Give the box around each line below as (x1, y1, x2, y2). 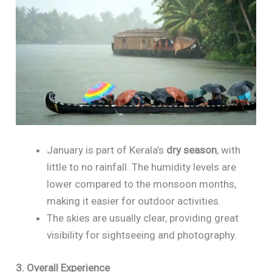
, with (217, 144, 241, 157)
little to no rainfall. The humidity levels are (47, 161, 237, 174)
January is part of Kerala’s (47, 144, 167, 157)
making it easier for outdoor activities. (47, 195, 222, 208)
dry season (166, 144, 217, 157)
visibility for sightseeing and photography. (47, 229, 237, 242)
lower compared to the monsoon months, (47, 178, 237, 191)
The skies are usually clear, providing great (47, 212, 239, 225)
